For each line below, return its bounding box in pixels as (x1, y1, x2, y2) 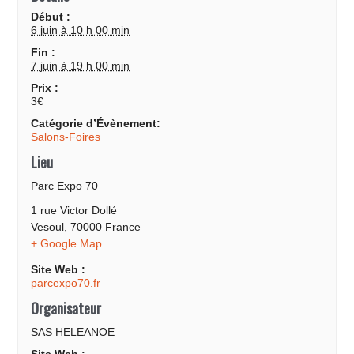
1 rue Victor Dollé (31, 204, 118, 217)
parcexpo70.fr (31, 277, 101, 290)
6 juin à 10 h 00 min (31, 24, 130, 37)
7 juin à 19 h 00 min (31, 59, 130, 73)
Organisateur (31, 297, 102, 319)
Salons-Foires (31, 130, 101, 144)
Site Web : (31, 263, 86, 277)
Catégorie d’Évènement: (31, 117, 161, 130)
